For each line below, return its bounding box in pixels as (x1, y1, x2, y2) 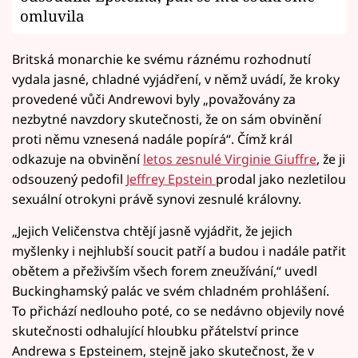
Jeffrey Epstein (126, 170, 216, 189)
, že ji (316, 150, 345, 169)
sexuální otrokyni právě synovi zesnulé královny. (12, 190, 301, 209)
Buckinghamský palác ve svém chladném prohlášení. (12, 282, 329, 300)
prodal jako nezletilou (216, 170, 346, 189)
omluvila (20, 6, 85, 26)
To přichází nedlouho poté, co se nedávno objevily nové (12, 302, 344, 320)
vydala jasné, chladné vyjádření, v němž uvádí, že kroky (12, 70, 340, 89)
